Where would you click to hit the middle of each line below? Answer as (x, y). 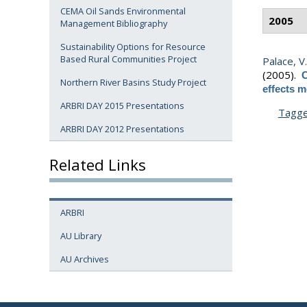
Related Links (98, 164)
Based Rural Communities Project (128, 59)
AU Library (81, 236)
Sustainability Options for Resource (133, 47)
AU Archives (85, 259)
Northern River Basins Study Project (133, 83)
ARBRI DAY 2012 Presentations (122, 129)
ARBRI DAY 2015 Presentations (122, 106)
